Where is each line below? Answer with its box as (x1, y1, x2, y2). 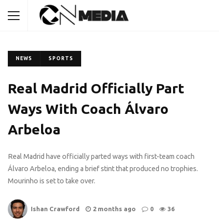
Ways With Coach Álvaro (8, 101, 169, 116)
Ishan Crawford (31, 205, 80, 213)
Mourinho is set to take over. (8, 177, 95, 185)
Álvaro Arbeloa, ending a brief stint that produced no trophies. (8, 165, 198, 173)
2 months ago (93, 205, 136, 213)
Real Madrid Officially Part (8, 81, 184, 96)
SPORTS (48, 56, 73, 61)
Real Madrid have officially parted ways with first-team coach (8, 153, 195, 161)
